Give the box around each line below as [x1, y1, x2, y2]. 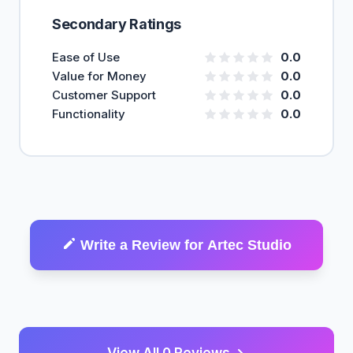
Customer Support [52, 87, 156, 102]
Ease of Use [52, 50, 120, 65]
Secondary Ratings [52, 16, 181, 32]
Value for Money [52, 69, 147, 84]
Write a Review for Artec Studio [80, 236, 292, 253]
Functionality [52, 106, 125, 121]
